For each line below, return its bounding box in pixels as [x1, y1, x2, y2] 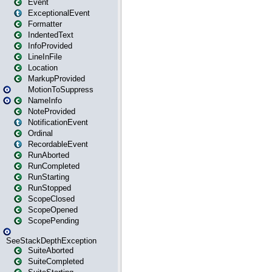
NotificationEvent [28, 118, 88, 127]
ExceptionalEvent [28, 8, 90, 18]
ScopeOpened [28, 205, 78, 214]
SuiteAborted [28, 246, 73, 255]
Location [28, 63, 58, 72]
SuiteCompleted [28, 257, 84, 266]
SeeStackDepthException [6, 236, 97, 245]
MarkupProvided [28, 74, 85, 83]
